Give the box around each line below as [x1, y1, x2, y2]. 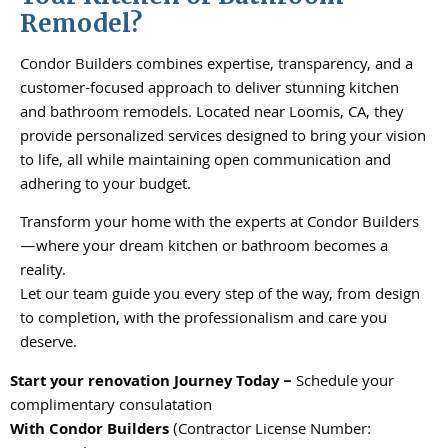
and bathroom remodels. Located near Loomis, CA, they [20, 100, 404, 127]
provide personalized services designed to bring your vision [20, 124, 426, 151]
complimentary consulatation [10, 393, 212, 420]
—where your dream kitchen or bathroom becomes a [20, 235, 388, 262]
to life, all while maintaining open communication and [20, 148, 391, 175]
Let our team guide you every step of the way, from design [20, 283, 420, 310]
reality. [20, 259, 66, 286]
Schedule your [296, 369, 394, 396]
